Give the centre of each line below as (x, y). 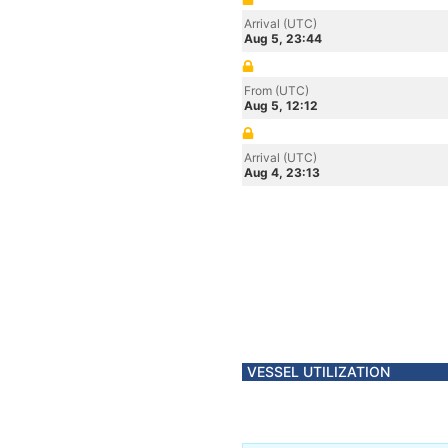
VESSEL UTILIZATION (318, 371)
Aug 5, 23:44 (283, 38)
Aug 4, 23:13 (282, 172)
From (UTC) (276, 90)
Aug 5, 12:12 (281, 105)
